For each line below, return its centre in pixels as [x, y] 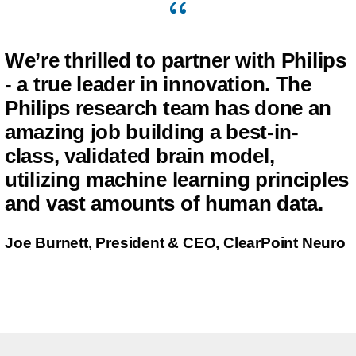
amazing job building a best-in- [152, 132]
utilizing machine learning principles [177, 180]
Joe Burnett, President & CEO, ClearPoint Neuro [175, 243]
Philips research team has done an [168, 108]
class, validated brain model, [140, 156]
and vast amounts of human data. [164, 203]
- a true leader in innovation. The [158, 84]
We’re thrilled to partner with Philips [176, 60]
